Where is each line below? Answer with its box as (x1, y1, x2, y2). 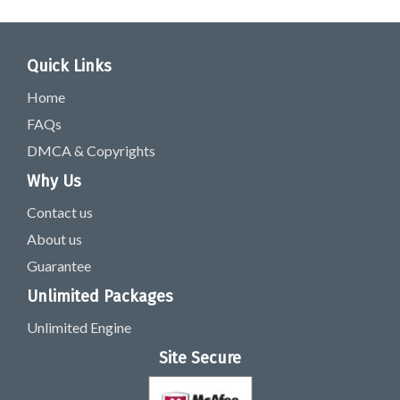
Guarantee (27, 257, 91, 274)
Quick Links (27, 56, 112, 76)
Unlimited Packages (27, 287, 173, 306)
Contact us (27, 204, 93, 221)
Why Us (27, 171, 81, 191)
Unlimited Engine (27, 319, 131, 336)
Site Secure (159, 348, 241, 368)
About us (27, 230, 82, 247)
